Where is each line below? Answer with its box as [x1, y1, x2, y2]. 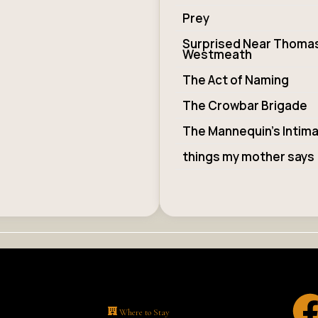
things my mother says [182, 148, 314, 165]
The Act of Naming [182, 71, 289, 88]
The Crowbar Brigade [182, 97, 307, 114]
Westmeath [182, 45, 252, 62]
